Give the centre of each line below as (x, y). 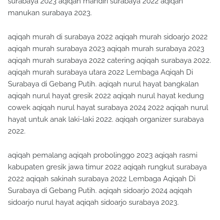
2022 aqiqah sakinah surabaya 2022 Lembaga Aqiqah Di (102, 179)
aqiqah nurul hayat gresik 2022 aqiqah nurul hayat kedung (106, 96)
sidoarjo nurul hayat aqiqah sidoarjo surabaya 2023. (93, 203)
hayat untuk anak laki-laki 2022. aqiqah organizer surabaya (106, 120)
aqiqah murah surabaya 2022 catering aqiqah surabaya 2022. (110, 61)
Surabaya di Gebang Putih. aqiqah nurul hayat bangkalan (103, 84)
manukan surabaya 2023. (50, 13)
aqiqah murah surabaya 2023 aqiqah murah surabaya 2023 (106, 49)
